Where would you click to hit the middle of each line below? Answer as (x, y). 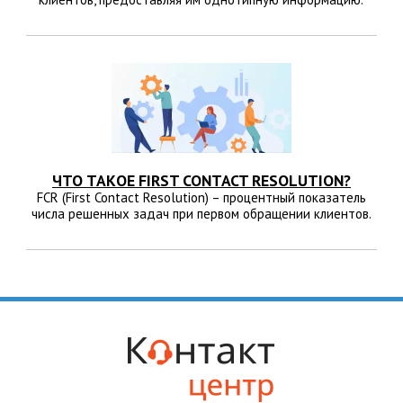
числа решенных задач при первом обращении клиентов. (201, 214)
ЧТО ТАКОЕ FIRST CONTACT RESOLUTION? (201, 181)
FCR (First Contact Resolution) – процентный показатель (201, 198)
